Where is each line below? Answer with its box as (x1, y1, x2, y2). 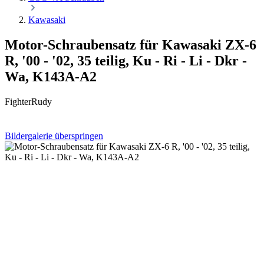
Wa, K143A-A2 (5, 68, 97, 84)
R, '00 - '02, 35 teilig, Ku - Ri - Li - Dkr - (5, 52, 247, 68)
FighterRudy (5, 96, 52, 107)
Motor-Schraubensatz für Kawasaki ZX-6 (5, 37, 256, 52)
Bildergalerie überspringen (5, 130, 103, 141)
